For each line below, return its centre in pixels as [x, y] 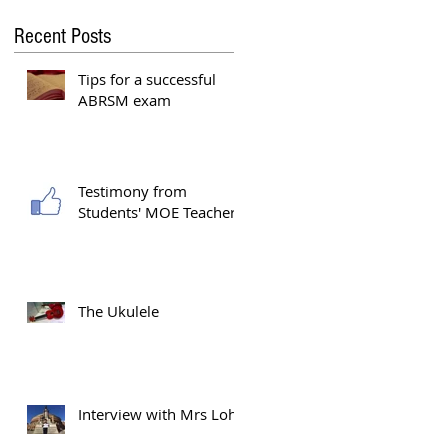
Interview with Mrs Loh [157, 414]
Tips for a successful [147, 79]
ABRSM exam [124, 100]
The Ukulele [118, 311]
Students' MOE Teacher [157, 212]
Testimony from [132, 191]
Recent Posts [62, 36]
